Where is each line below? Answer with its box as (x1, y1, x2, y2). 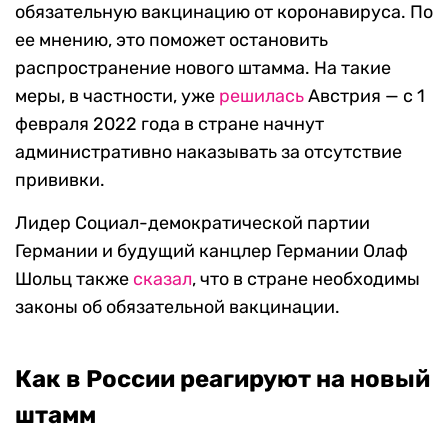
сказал (133, 268, 192, 291)
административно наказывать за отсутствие (15, 141, 402, 164)
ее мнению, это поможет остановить (15, 29, 328, 52)
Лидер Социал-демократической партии (15, 212, 370, 235)
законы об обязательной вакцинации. (15, 296, 340, 319)
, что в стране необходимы (192, 268, 420, 291)
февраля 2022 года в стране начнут (15, 113, 324, 136)
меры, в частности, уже (15, 85, 219, 108)
